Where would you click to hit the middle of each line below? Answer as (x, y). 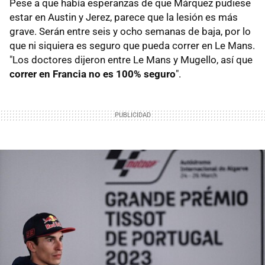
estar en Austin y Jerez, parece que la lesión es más (124, 17)
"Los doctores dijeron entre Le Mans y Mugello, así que (131, 60)
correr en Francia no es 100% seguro (93, 74)
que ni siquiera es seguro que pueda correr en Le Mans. (132, 46)
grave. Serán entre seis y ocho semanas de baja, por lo (130, 32)
